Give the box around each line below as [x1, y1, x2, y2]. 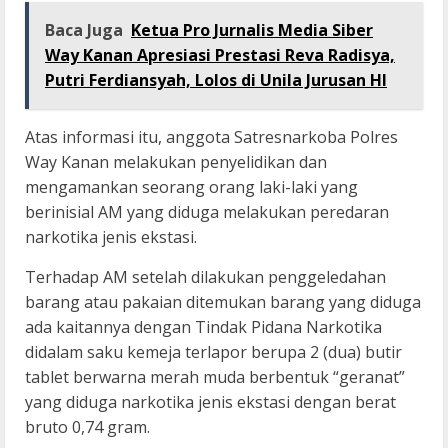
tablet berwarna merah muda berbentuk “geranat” [25, 366, 405, 389]
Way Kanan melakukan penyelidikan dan [25, 151, 327, 174]
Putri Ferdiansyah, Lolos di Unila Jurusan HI [45, 69, 387, 92]
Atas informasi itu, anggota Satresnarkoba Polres [25, 126, 398, 149]
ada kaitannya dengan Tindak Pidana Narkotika [25, 316, 382, 339]
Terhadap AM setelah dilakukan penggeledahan [25, 266, 386, 289]
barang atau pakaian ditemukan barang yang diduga [25, 291, 421, 314]
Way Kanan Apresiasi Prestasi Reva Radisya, [45, 44, 395, 67]
